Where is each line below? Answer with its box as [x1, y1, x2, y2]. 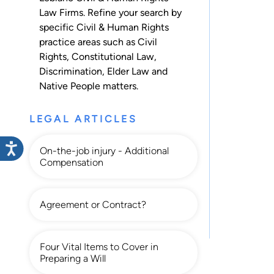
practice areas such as [39, 36, 138, 48]
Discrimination [39, 65, 102, 78]
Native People [39, 80, 100, 92]
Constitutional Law [72, 51, 154, 63]
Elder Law [107, 65, 149, 78]
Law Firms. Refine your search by [39, 7, 182, 19]
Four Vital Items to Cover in [40, 241, 158, 253]
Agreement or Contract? [40, 199, 146, 211]
